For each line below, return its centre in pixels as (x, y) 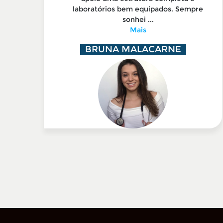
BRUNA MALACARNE (133, 49)
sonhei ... (138, 19)
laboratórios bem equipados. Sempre (138, 9)
